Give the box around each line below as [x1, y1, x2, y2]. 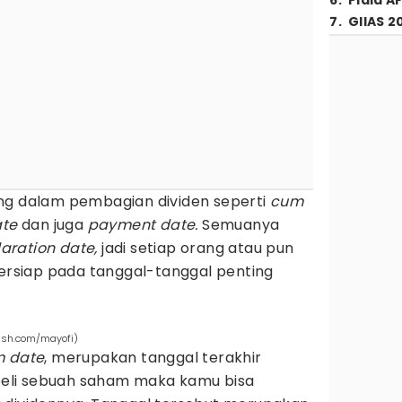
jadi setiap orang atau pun [97, 238, 294, 258]
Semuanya [197, 214, 280, 235]
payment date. [87, 214, 198, 235]
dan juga [17, 214, 88, 235]
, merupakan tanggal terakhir [44, 347, 262, 368]
